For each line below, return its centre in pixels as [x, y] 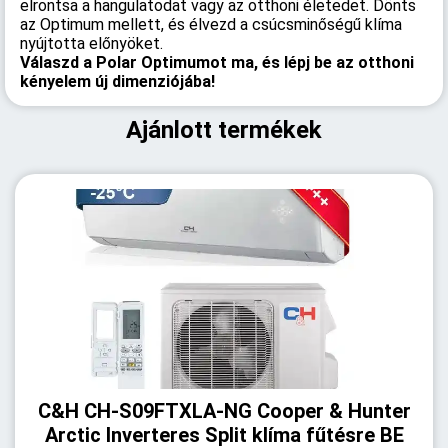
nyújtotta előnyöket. [91, 43]
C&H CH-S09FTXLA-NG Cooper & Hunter [224, 411]
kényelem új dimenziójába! [117, 81]
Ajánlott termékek [224, 130]
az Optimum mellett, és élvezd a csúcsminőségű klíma [211, 24]
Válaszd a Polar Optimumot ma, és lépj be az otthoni [217, 62]
